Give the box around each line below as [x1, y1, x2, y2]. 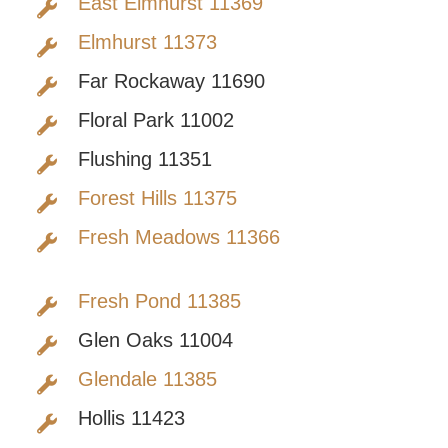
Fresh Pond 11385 [77, 290, 241, 313]
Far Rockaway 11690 [77, 70, 265, 93]
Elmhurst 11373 [77, 31, 217, 54]
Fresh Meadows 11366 [77, 226, 280, 249]
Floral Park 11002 [77, 109, 234, 132]
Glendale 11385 [77, 368, 217, 391]
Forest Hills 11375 [77, 187, 237, 210]
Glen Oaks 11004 [77, 329, 233, 352]
